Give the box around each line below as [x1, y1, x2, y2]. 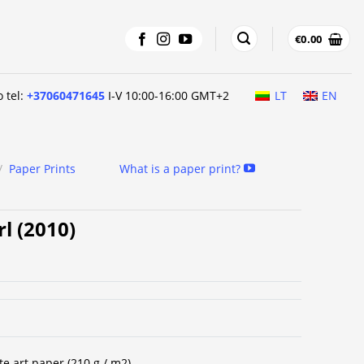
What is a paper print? [119, 161, 244, 176]
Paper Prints [9, 161, 76, 176]
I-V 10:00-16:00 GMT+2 [105, 87, 230, 103]
